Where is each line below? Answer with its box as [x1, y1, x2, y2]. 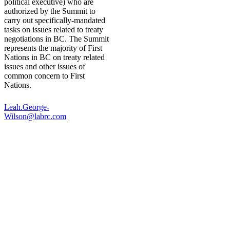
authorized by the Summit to [4, 7, 95, 16]
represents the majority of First [4, 44, 102, 53]
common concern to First [4, 71, 85, 81]
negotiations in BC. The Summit [4, 34, 109, 44]
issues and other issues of [4, 62, 85, 71]
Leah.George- [4, 103, 49, 112]
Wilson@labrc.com [4, 112, 66, 121]
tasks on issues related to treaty [4, 25, 103, 34]
